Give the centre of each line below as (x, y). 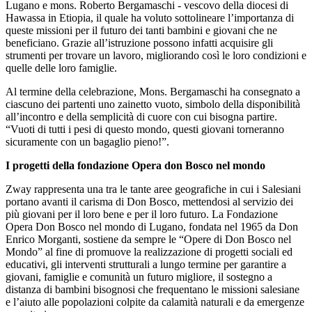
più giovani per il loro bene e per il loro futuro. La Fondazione (142, 214)
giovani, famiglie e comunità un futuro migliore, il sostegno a (139, 276)
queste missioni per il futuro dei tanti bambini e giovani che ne (141, 30)
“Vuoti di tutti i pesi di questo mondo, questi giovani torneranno (145, 129)
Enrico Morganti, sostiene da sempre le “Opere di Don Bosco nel (148, 239)
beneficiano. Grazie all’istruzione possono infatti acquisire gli (139, 42)
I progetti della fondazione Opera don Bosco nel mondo (135, 165)
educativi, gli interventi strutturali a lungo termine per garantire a (146, 264)
